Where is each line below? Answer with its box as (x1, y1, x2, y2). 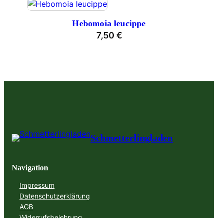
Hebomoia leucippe (72, 18, 146, 29)
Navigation (12, 163, 49, 172)
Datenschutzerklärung (19, 192, 90, 200)
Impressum (19, 181, 54, 190)
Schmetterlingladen (91, 132, 173, 144)
